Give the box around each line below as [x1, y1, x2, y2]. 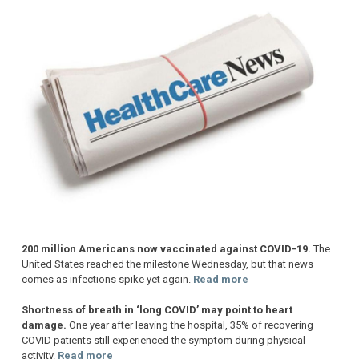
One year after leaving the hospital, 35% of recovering [69, 319, 313, 332]
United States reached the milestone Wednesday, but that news [22, 257, 313, 270]
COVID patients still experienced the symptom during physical [22, 334, 305, 347]
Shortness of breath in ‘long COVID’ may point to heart [22, 304, 292, 317]
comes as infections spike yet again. [22, 272, 193, 285]
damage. [22, 319, 69, 332]
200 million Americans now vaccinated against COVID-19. [22, 242, 313, 255]
